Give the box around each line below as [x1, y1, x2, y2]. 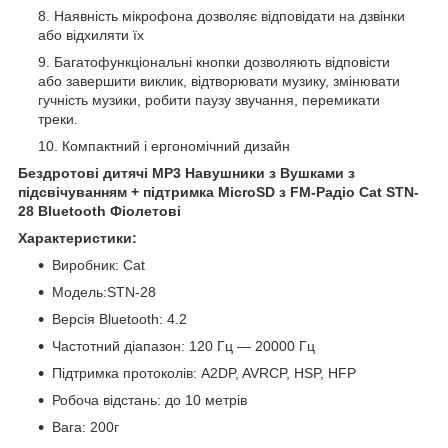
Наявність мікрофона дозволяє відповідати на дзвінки [54, 7, 405, 24]
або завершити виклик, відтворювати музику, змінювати [38, 72, 400, 89]
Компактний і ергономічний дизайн [62, 137, 290, 154]
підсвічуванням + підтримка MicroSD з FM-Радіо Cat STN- [18, 183, 419, 200]
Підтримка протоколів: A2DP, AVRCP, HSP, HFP [52, 364, 356, 381]
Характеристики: [18, 229, 137, 246]
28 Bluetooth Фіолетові [18, 202, 181, 219]
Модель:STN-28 [52, 283, 156, 300]
